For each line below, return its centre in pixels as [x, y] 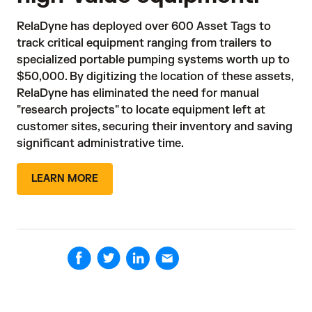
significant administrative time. [100, 144]
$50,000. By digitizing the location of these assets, [155, 77]
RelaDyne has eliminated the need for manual [138, 94]
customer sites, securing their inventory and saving [155, 127]
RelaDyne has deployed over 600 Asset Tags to [144, 27]
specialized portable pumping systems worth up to [153, 60]
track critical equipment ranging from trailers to [144, 44]
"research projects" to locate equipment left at [141, 110]
